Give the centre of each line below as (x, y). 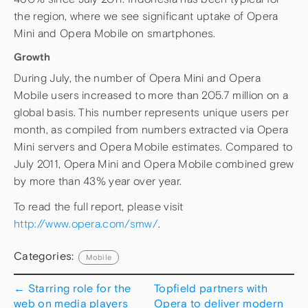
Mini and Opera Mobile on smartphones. (115, 33)
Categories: (45, 256)
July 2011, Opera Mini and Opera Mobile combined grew (154, 164)
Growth (32, 56)
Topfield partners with (211, 288)
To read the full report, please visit (99, 207)
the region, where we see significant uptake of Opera (146, 16)
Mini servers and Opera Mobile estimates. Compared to (153, 146)
